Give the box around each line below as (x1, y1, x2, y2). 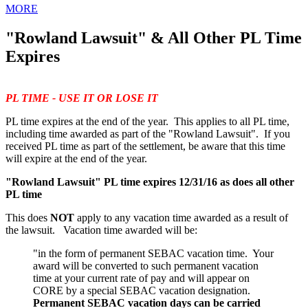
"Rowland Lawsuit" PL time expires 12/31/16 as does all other (5, 175, 294, 188)
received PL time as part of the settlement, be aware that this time (5, 140, 285, 152)
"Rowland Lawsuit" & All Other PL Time (5, 28, 302, 47)
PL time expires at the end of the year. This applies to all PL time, (5, 115, 289, 127)
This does (5, 211, 50, 223)
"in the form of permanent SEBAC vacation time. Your (33, 247, 274, 259)
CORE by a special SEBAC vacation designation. (33, 284, 253, 296)
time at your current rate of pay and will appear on (33, 272, 250, 284)
